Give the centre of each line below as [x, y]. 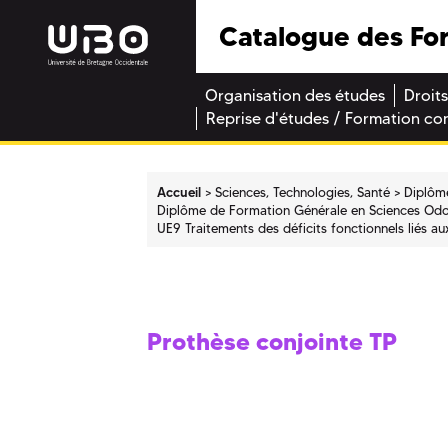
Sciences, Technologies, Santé [303, 191]
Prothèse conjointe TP [272, 342]
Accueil [179, 191]
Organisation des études [295, 96]
